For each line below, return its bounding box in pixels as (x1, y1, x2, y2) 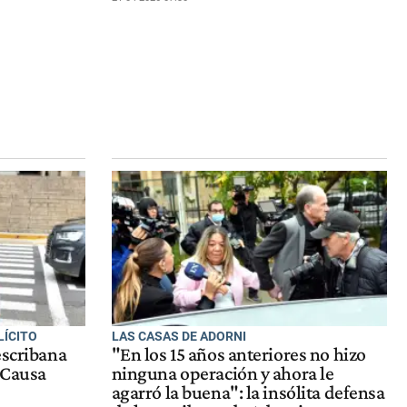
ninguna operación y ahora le (111, 362, 334, 385)
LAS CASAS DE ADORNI (111, 328, 246, 343)
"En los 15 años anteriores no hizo (111, 343, 366, 366)
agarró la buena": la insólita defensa (111, 382, 385, 404)
